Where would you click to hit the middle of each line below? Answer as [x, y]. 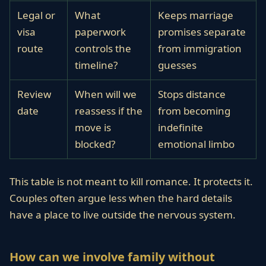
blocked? [95, 144]
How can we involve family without [112, 257]
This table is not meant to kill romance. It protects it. [131, 181]
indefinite [180, 127]
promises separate [202, 32]
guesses [177, 65]
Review [34, 94]
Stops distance [192, 94]
